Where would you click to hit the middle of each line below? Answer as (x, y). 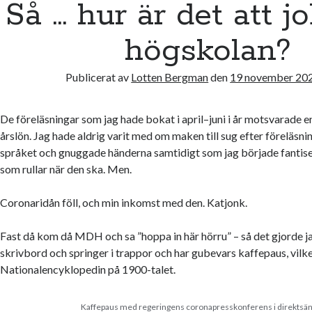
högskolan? (208, 51)
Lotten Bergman (170, 77)
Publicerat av (99, 77)
